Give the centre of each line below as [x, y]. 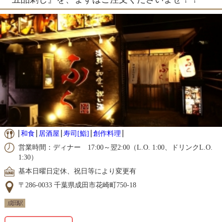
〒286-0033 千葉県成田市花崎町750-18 [77, 185]
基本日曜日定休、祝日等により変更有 [77, 171]
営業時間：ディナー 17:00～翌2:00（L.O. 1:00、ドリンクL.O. [115, 148]
